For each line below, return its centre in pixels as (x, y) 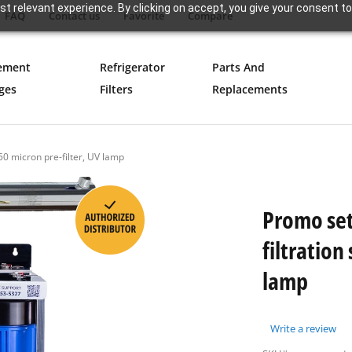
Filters (116, 89)
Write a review (303, 328)
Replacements (249, 89)
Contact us (74, 16)
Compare (210, 16)
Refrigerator (132, 67)
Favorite (144, 16)
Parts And (238, 67)
